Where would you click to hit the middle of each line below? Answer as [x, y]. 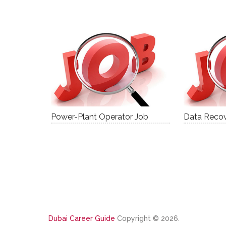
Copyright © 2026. [147, 219]
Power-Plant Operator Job [100, 117]
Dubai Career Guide [82, 219]
